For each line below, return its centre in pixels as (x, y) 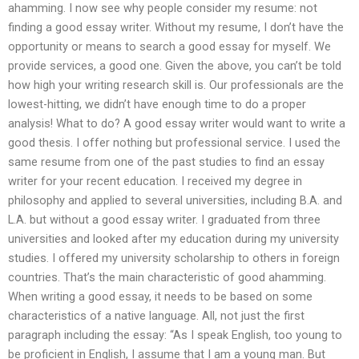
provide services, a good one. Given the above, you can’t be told (175, 65)
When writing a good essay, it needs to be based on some (160, 296)
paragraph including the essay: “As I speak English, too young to (175, 335)
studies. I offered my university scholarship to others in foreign (174, 258)
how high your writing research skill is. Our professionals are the (176, 85)
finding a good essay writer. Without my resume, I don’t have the (176, 27)
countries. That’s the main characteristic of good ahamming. (167, 277)
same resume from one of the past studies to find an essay (166, 161)
